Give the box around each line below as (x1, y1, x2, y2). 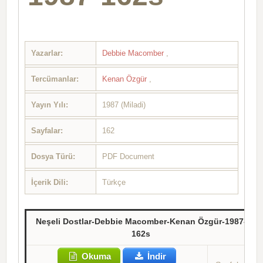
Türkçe (102, 177, 126, 187)
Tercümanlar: (31, 74, 79, 83)
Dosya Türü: (31, 151, 75, 161)
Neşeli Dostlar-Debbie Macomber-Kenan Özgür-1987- (35, 216, 247, 226)
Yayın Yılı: (31, 100, 68, 109)
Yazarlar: (31, 48, 63, 58)
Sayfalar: (31, 126, 63, 135)
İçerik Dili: (31, 177, 68, 187)
